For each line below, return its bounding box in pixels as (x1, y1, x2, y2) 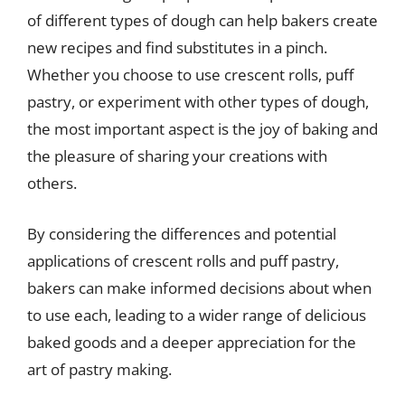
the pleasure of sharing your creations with (27, 146, 327, 166)
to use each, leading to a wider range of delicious (27, 304, 366, 325)
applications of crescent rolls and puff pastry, (27, 250, 339, 271)
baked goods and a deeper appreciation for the (27, 331, 356, 353)
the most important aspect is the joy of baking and (27, 118, 378, 139)
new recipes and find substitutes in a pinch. (27, 37, 327, 58)
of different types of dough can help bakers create (27, 10, 378, 31)
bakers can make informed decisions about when (27, 277, 372, 298)
